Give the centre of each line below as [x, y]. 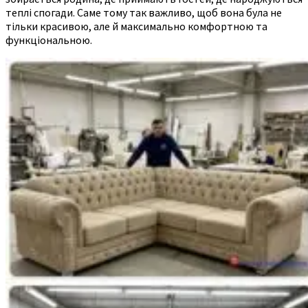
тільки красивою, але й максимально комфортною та [136, 26]
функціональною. [49, 40]
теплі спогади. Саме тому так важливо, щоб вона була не [144, 12]
